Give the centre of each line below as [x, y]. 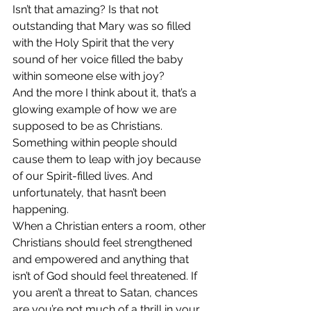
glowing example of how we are [96, 109]
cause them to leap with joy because [108, 159]
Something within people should [96, 143]
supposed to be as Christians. [89, 126]
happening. [41, 209]
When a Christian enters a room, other [111, 226]
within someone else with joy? [89, 76]
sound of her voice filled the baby [99, 59]
